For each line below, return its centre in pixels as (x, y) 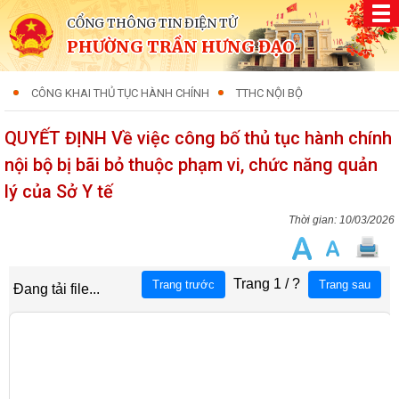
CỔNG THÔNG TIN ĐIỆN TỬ (152, 23)
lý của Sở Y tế (59, 191)
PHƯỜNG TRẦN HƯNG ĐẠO (181, 47)
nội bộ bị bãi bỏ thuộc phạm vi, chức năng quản (191, 165)
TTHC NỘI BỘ (269, 93)
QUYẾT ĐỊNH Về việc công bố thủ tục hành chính (198, 138)
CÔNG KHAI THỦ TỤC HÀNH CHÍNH (120, 93)
